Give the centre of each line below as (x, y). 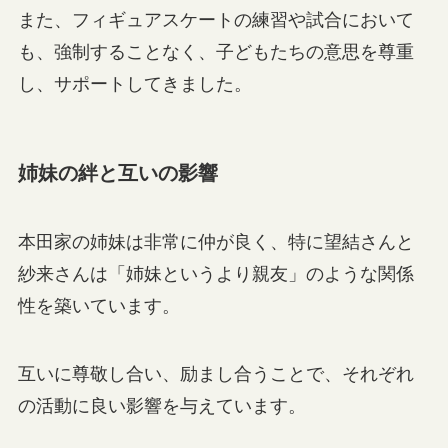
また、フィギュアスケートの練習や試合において (215, 20)
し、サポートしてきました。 (134, 84)
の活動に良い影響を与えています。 (161, 405)
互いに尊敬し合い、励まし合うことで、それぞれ (215, 373)
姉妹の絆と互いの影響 (117, 172)
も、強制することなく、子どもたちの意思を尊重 (215, 52)
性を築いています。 (98, 305)
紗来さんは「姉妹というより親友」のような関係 (215, 273)
